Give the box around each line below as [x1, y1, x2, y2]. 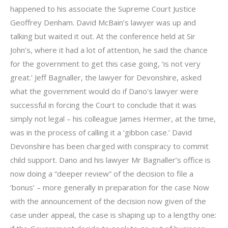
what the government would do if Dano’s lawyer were [10, 85, 198, 96]
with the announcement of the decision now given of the [10, 195, 206, 206]
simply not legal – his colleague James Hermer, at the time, [10, 113, 216, 124]
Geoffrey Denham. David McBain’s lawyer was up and [10, 17, 196, 27]
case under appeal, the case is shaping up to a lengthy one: [10, 209, 216, 220]
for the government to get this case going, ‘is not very [10, 58, 201, 69]
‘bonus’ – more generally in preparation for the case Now [10, 182, 209, 192]
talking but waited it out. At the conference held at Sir [10, 31, 195, 41]
